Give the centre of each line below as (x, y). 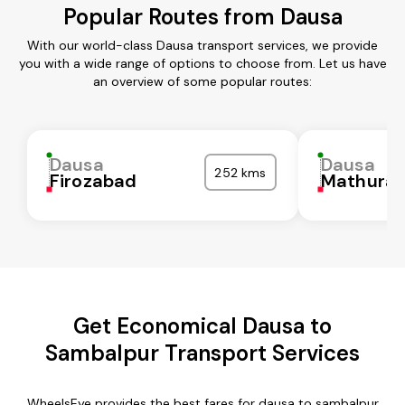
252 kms (240, 172)
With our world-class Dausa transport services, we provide (202, 45)
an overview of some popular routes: (202, 81)
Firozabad (94, 180)
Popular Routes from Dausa (202, 16)
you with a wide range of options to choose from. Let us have (202, 63)
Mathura (359, 180)
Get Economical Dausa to (202, 325)
